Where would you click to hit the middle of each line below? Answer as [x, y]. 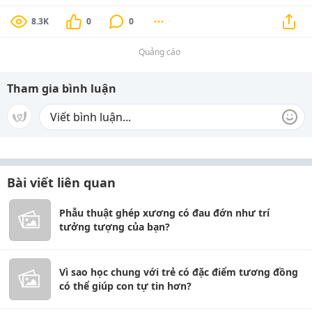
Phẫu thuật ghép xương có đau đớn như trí [164, 213]
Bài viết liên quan [61, 182]
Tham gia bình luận [62, 88]
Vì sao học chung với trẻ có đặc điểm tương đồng [179, 272]
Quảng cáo [159, 52]
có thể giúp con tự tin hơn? [125, 286]
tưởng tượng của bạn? [115, 227]
